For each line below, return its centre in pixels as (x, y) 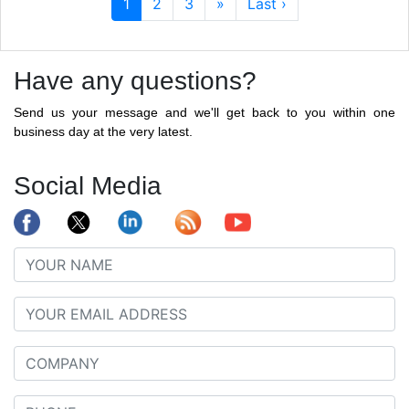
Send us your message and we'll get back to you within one (204, 112)
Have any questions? (135, 80)
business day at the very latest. (103, 131)
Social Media (88, 185)
